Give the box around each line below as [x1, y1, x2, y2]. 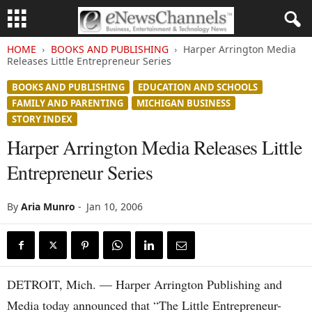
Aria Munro [21, 200, 75, 213]
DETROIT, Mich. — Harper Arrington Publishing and [7, 276, 282, 292]
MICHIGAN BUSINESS [136, 97, 231, 109]
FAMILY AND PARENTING [12, 97, 123, 109]
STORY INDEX [12, 113, 72, 125]
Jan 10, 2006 [86, 200, 143, 213]
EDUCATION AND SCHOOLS [138, 81, 258, 93]
